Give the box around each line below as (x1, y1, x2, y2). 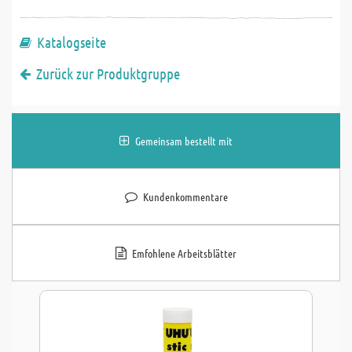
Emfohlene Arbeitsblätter (132, 246, 236, 260)
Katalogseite (37, 33, 106, 51)
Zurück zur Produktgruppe (36, 64, 180, 82)
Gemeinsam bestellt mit (135, 134, 233, 148)
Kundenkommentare (142, 189, 228, 203)
